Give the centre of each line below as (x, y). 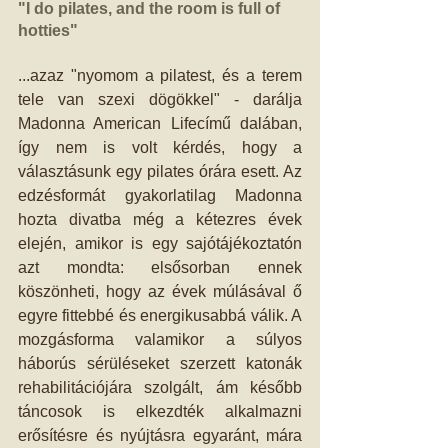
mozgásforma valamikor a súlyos (160, 339)
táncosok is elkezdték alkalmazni (160, 411)
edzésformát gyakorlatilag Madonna (160, 195)
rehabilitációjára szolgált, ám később (160, 387)
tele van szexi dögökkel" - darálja (160, 99)
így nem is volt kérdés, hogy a (160, 147)
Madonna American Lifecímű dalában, (160, 123)
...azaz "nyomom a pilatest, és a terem (160, 75)
